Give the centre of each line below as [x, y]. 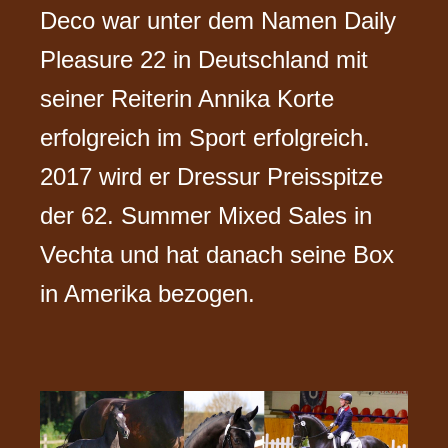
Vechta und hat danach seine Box [217, 254]
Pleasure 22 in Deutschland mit [204, 59]
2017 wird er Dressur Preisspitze [212, 176]
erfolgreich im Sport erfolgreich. [205, 137]
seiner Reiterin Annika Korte [187, 98]
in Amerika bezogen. [148, 293]
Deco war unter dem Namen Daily [218, 20]
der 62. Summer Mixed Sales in [206, 215]
